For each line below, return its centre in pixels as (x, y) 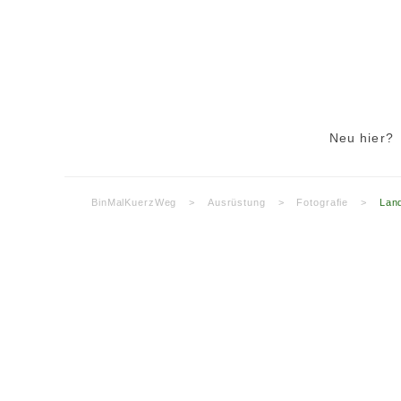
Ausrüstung (236, 202)
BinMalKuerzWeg (134, 202)
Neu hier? (361, 138)
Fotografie (323, 202)
